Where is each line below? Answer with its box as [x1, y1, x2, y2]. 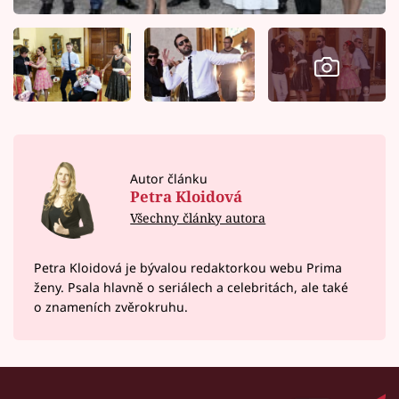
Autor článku [130, 170, 208, 188]
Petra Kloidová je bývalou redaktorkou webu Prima [33, 259, 342, 277]
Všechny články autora [130, 208, 266, 226]
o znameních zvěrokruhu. [33, 298, 188, 316]
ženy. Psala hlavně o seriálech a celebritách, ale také [33, 279, 348, 297]
